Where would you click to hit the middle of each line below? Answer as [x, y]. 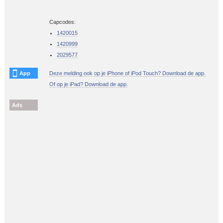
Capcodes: [62, 22]
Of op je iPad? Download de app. [88, 84]
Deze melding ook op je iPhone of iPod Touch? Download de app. [127, 73]
